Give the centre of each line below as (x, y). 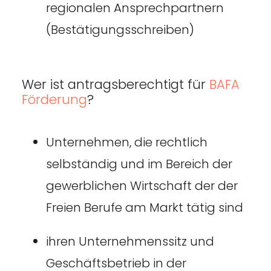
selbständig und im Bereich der (139, 164)
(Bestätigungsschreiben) (120, 29)
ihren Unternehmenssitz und (130, 241)
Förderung (54, 99)
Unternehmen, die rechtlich (126, 142)
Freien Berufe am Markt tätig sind (144, 207)
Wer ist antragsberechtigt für (115, 84)
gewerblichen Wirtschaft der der (142, 185)
